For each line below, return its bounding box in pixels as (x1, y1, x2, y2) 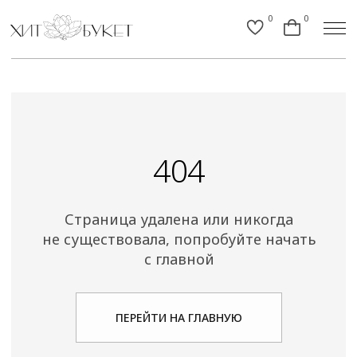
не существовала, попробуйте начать (29, 163, 226, 178)
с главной (103, 178, 153, 192)
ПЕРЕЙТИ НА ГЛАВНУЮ (82, 221, 174, 233)
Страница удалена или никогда (45, 149, 210, 163)
